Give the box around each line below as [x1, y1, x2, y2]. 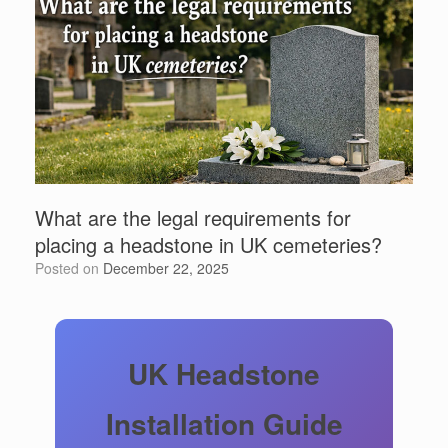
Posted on [44, 257, 103, 278]
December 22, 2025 [103, 257, 229, 278]
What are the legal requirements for [35, 202, 351, 232]
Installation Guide [105, 402, 343, 444]
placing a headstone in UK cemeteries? [35, 229, 382, 259]
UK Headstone [128, 352, 320, 394]
